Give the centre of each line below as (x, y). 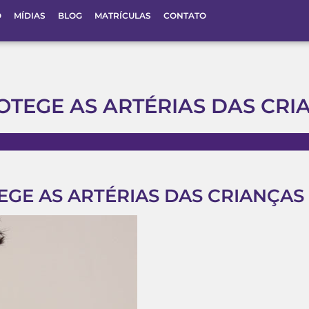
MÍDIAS (29, 16)
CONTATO (185, 16)
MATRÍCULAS (122, 16)
